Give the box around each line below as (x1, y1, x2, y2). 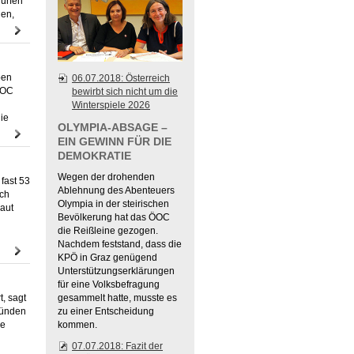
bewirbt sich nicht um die (72, 86, 178, 97)
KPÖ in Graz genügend (58, 252, 157, 263)
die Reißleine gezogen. (58, 225, 158, 236)
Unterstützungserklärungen (58, 265, 175, 277)
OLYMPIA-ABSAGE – (58, 121, 168, 134)
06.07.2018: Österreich (72, 73, 170, 84)
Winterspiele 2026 (72, 100, 150, 111)
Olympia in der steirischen (58, 198, 169, 209)
